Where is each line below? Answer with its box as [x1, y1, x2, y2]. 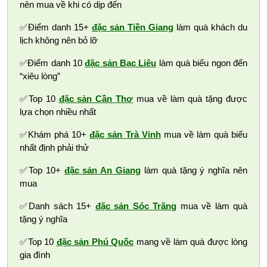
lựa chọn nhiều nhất [20, 107, 96, 117]
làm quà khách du [173, 22, 247, 33]
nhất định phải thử [20, 142, 89, 153]
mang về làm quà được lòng [133, 237, 247, 247]
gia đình [20, 250, 50, 260]
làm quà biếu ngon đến [156, 58, 248, 69]
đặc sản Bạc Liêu [85, 58, 157, 69]
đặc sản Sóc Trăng [95, 201, 177, 212]
